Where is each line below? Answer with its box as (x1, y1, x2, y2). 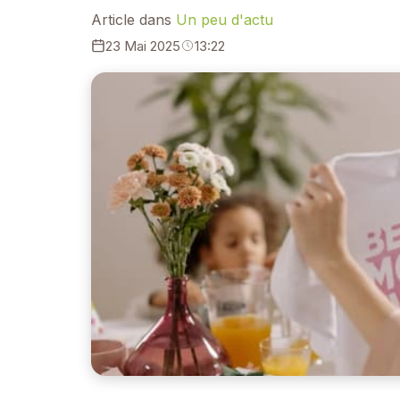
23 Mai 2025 (105, 37, 180, 54)
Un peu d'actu (176, 10, 273, 29)
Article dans (91, 10, 176, 29)
